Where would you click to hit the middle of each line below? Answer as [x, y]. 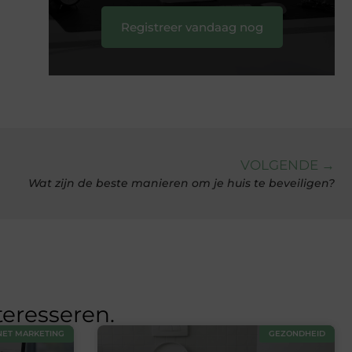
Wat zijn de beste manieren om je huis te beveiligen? [181, 183]
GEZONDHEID [297, 334]
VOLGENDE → [288, 165]
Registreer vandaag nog [192, 27]
